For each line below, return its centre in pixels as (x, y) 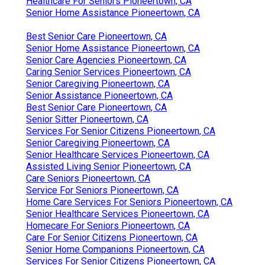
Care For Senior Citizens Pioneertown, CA (112, 237)
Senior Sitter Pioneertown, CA (87, 119)
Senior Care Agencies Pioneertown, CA (106, 60)
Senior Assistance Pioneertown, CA (99, 95)
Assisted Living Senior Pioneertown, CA (109, 166)
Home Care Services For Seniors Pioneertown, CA (129, 202)
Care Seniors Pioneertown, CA (88, 178)
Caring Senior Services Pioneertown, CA (109, 72)
